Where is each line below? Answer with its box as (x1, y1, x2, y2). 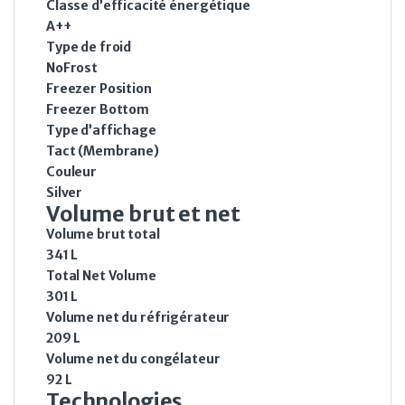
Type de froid (46, 39, 132, 56)
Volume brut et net (46, 201, 240, 228)
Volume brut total (46, 226, 160, 243)
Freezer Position (46, 80, 152, 98)
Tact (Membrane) (46, 143, 159, 160)
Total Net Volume (46, 268, 156, 285)
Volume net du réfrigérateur (46, 309, 231, 326)
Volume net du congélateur (46, 351, 221, 368)
